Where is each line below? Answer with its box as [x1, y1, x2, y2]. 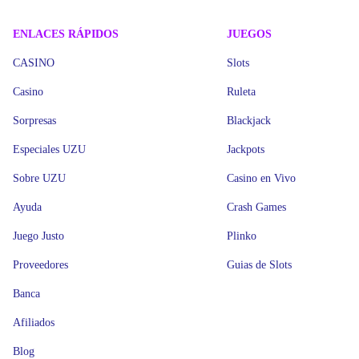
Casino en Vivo [227, 172, 296, 184]
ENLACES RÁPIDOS [13, 28, 119, 40]
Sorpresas [13, 115, 56, 127]
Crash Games [227, 201, 287, 213]
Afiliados [13, 317, 54, 329]
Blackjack [227, 115, 272, 127]
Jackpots [227, 143, 265, 155]
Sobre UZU [13, 172, 66, 184]
